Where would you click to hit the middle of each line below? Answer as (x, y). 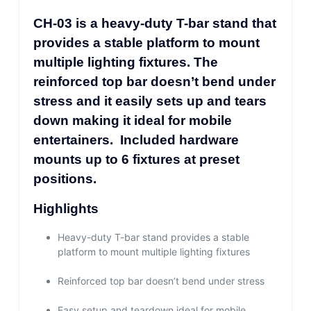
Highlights (66, 209)
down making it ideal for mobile (132, 120)
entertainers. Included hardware (136, 140)
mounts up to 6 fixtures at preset (136, 159)
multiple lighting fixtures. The (125, 62)
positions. (65, 178)
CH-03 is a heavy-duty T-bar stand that (154, 23)
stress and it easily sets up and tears (150, 101)
